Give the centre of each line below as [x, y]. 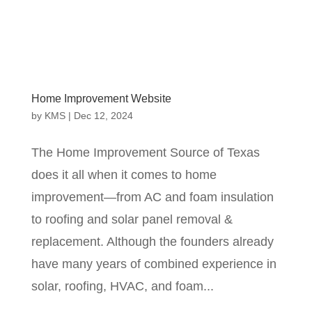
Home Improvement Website [101, 98]
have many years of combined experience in [154, 264]
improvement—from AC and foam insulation [152, 197]
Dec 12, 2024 [103, 115]
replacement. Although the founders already [152, 241]
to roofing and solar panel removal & [132, 219]
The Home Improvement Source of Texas [145, 152]
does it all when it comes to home [124, 174]
